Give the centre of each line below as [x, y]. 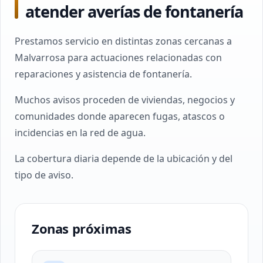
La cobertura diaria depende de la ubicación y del [124, 159]
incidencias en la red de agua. [80, 133]
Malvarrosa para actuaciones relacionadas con [118, 58]
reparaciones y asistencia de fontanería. [103, 74]
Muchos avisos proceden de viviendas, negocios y [125, 100]
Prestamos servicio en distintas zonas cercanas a [123, 41]
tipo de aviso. [44, 175]
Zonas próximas [82, 228]
